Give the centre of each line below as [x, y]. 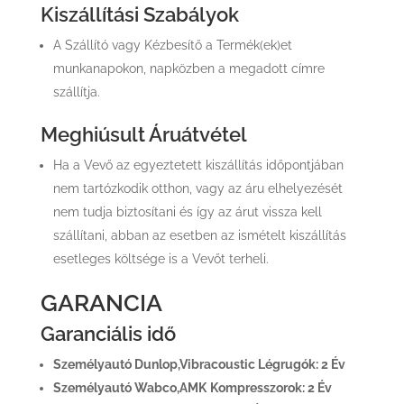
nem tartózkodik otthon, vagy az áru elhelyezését [197, 188]
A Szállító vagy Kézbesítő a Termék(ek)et [172, 45]
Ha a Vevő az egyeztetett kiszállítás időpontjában [198, 165]
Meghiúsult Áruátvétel [143, 134]
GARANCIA [101, 303]
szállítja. [76, 92]
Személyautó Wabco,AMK [129, 388]
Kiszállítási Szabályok [139, 14]
